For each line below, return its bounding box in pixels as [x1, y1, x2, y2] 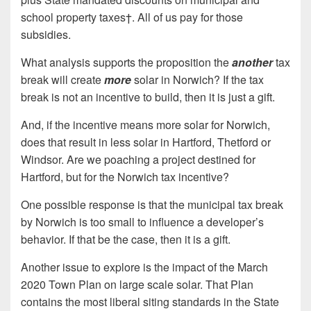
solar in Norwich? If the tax [131, 72, 264, 88]
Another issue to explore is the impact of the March [21, 259, 268, 276]
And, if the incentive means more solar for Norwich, [21, 117, 270, 133]
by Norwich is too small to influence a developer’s [21, 214, 264, 230]
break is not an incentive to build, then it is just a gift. [21, 89, 275, 106]
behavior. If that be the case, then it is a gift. [21, 231, 230, 248]
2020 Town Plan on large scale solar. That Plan [21, 276, 253, 293]
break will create [21, 72, 104, 88]
